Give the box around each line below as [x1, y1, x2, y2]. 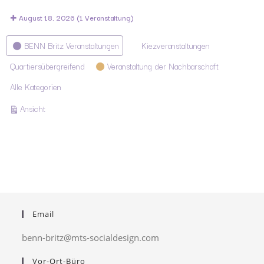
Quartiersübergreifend [10, 60, 85, 72]
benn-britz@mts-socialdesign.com [22, 232, 160, 244]
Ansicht [20, 102, 45, 115]
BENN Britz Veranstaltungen [24, 39, 119, 52]
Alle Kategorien [10, 80, 61, 93]
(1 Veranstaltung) [77, 12, 134, 23]
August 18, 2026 [19, 12, 77, 23]
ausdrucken [45, 101, 84, 114]
